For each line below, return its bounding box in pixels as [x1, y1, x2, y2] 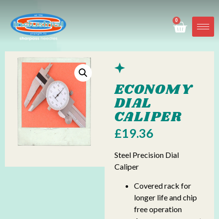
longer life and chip [133, 192, 197, 202]
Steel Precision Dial [114, 150, 179, 160]
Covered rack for [133, 180, 191, 190]
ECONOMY [114, 80, 193, 100]
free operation [133, 204, 182, 214]
